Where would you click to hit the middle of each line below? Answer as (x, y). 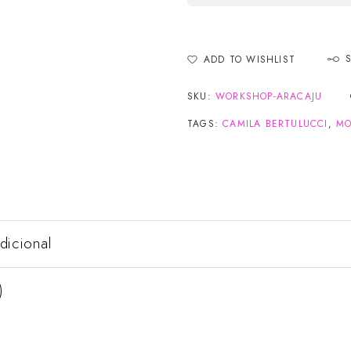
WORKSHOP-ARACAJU (269, 97)
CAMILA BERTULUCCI (275, 124)
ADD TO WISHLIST (250, 60)
